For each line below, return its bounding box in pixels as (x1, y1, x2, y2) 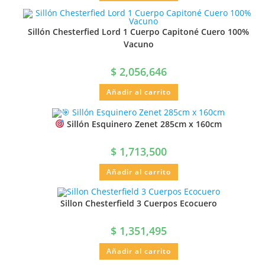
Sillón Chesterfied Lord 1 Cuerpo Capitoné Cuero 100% (28, 25, 249, 37)
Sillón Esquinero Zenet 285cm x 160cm (64, 118, 222, 130)
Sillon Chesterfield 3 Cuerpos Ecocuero (60, 198, 217, 209)
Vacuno (123, 38, 154, 50)
